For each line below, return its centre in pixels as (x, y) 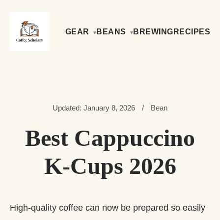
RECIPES (192, 31)
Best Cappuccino (110, 138)
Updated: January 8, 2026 (95, 108)
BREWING (153, 31)
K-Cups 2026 (110, 166)
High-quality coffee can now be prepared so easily (108, 207)
